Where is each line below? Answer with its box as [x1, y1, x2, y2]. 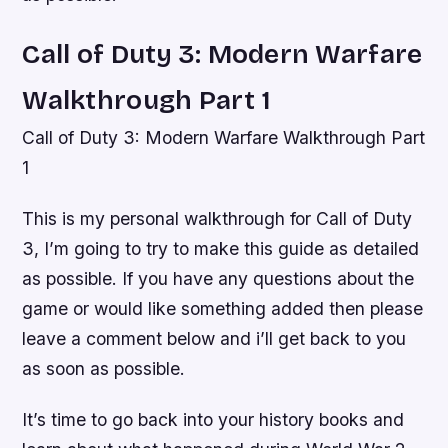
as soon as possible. [22, 358, 186, 380]
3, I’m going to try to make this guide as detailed [22, 238, 420, 260]
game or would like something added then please [22, 298, 424, 320]
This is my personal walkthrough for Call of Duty [22, 208, 413, 230]
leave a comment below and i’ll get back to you [22, 328, 407, 350]
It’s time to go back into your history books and [22, 409, 405, 431]
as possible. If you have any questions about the [22, 268, 415, 290]
